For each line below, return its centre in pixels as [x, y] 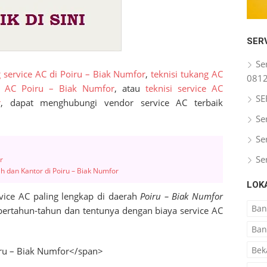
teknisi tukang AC [187, 74]
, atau [130, 88]
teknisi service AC [184, 88]
